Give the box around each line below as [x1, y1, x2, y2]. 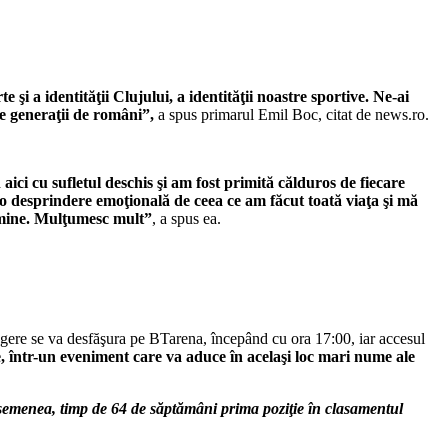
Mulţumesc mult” [34, 210, 152, 228]
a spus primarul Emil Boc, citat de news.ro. [154, 106, 429, 124]
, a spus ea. [152, 210, 221, 228]
